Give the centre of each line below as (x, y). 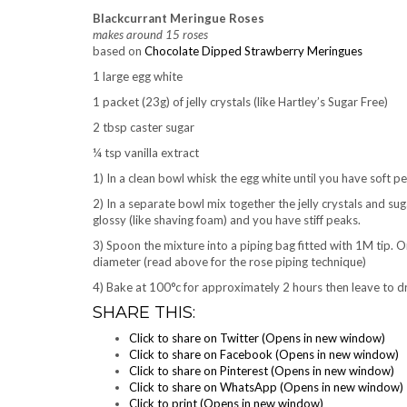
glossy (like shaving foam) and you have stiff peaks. (227, 220)
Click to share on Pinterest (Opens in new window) (262, 371)
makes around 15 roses (150, 35)
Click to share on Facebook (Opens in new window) (264, 354)
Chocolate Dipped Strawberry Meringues (253, 51)
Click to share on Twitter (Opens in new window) (257, 338)
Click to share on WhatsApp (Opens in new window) (266, 387)
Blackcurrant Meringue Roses (179, 18)
